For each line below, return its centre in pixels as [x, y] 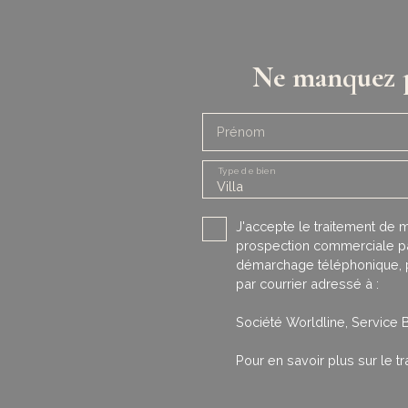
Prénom [241, 132]
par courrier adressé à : [307, 284]
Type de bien [246, 171]
